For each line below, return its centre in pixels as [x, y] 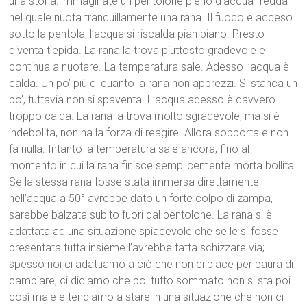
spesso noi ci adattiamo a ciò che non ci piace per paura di [151, 264]
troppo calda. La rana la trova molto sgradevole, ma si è [145, 116]
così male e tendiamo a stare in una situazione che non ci [147, 297]
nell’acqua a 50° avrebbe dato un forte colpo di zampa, [141, 198]
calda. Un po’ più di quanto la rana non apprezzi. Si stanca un [153, 83]
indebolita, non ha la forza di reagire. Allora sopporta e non [149, 132]
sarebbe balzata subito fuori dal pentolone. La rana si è [141, 214]
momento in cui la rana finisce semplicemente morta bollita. [153, 165]
